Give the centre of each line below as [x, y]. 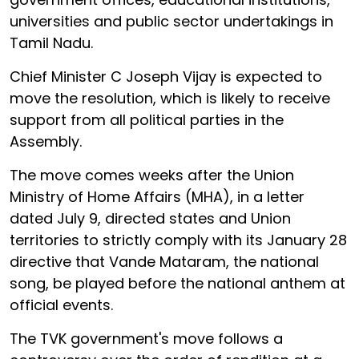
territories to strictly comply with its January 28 [178, 240]
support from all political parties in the [147, 119]
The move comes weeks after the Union [152, 175]
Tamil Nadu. [51, 42]
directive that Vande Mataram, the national [164, 261]
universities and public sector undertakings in [171, 21]
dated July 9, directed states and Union [150, 218]
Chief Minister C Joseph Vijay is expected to [166, 76]
